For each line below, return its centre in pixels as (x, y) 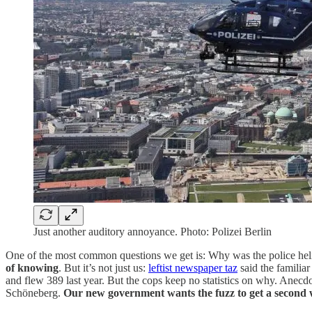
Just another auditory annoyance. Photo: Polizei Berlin (153, 231)
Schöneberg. (34, 292)
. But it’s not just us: (103, 267)
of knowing (32, 267)
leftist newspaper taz (193, 267)
